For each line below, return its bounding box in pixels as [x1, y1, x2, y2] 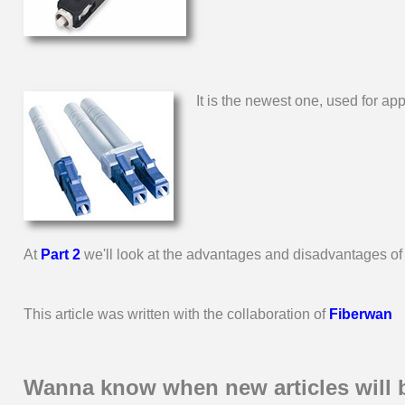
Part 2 [41, 247, 80, 262]
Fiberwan [329, 306, 392, 322]
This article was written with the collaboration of [24, 306, 329, 322]
